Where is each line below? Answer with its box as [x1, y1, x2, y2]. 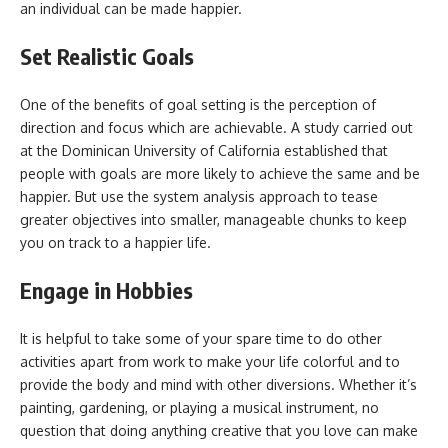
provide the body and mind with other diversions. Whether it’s [20, 375, 417, 393]
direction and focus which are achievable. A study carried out [20, 118, 413, 136]
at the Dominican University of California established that [20, 141, 388, 159]
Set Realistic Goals [20, 42, 194, 70]
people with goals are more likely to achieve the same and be [20, 164, 420, 182]
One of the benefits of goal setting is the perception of [20, 95, 376, 113]
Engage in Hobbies [20, 276, 193, 304]
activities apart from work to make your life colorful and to [20, 352, 400, 370]
